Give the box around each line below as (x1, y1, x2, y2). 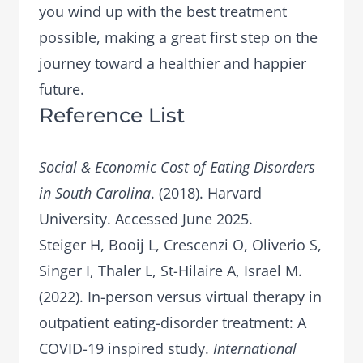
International (213, 339, 297, 358)
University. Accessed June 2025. (39, 209, 253, 228)
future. (39, 79, 84, 99)
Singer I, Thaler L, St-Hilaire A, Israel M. (39, 261, 302, 280)
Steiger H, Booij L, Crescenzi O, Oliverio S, (39, 235, 322, 254)
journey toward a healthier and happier (39, 53, 306, 73)
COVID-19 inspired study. (39, 339, 213, 358)
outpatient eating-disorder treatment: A (39, 313, 306, 332)
